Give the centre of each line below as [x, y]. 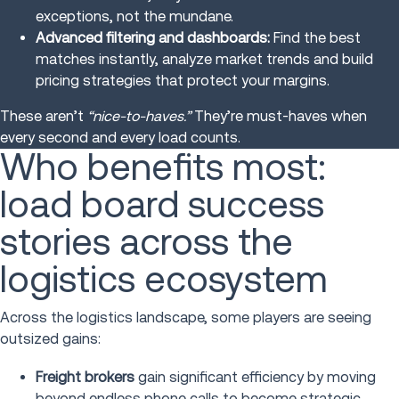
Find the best [315, 38]
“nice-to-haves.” [139, 117]
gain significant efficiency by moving [255, 378]
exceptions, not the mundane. [134, 17]
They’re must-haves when [279, 117]
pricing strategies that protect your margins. [183, 81]
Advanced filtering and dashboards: [153, 38]
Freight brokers [85, 378]
